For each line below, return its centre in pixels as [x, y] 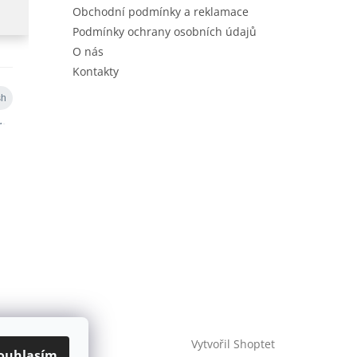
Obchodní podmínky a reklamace [160, 12]
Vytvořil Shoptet [233, 344]
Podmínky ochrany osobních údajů [164, 32]
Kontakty [95, 72]
